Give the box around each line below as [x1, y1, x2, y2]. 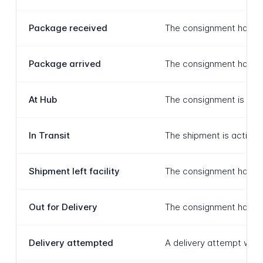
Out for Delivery [28, 201, 97, 213]
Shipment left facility [28, 166, 120, 177]
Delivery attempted [28, 237, 113, 249]
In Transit [28, 130, 70, 141]
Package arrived [28, 58, 101, 70]
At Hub [28, 94, 57, 106]
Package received [28, 22, 107, 34]
